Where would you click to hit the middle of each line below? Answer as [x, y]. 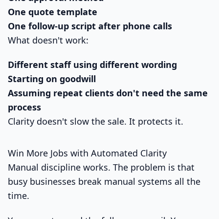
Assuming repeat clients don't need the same [108, 93]
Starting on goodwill [52, 79]
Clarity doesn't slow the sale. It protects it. [96, 121]
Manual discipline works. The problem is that [101, 167]
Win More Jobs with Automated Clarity [87, 153]
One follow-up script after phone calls [90, 26]
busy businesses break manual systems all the [104, 182]
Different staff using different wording [92, 65]
